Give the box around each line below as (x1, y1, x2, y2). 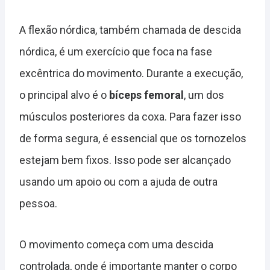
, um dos (184, 89, 224, 101)
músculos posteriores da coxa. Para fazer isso (19, 110, 241, 123)
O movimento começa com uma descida (19, 238, 213, 251)
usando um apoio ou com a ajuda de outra (19, 175, 218, 188)
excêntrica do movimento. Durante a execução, (19, 67, 243, 80)
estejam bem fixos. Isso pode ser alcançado (19, 154, 231, 166)
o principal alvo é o (19, 89, 109, 101)
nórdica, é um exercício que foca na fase (19, 45, 212, 58)
